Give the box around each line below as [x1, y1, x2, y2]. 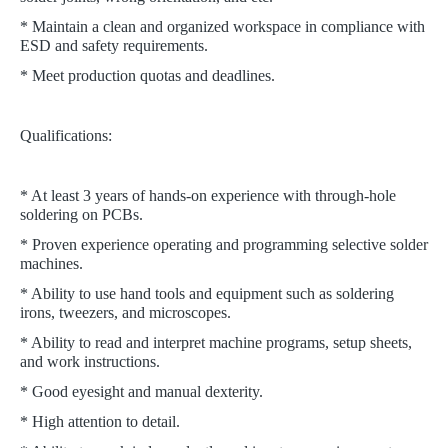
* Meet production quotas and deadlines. [20, 67, 275, 84]
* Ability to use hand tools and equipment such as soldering [20, 285, 394, 302]
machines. [20, 255, 83, 272]
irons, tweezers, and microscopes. [20, 304, 231, 321]
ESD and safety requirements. [20, 37, 208, 54]
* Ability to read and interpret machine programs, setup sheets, [20, 334, 412, 351]
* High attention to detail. [20, 413, 180, 430]
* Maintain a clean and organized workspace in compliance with [20, 18, 425, 35]
